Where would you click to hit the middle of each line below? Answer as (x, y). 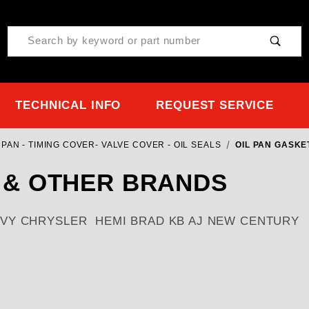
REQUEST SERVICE (215, 106)
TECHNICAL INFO (68, 106)
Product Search (47, 36)
